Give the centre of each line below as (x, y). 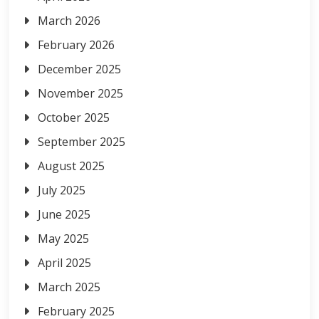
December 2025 (80, 69)
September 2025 (82, 142)
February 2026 (77, 45)
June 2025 (64, 214)
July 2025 (62, 190)
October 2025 (74, 117)
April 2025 (65, 263)
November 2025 (81, 93)
